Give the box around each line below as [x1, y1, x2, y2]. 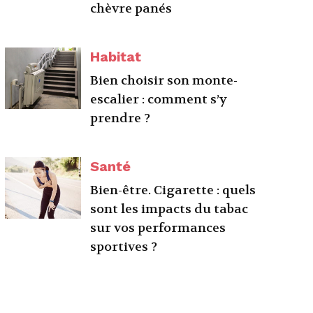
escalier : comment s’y [90, 92, 228, 108]
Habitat [90, 48, 142, 65]
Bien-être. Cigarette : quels [90, 182, 256, 198]
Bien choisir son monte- [90, 73, 238, 89]
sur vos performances [90, 220, 226, 236]
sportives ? [90, 239, 158, 255]
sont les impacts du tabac [90, 201, 249, 217]
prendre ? [90, 110, 151, 126]
